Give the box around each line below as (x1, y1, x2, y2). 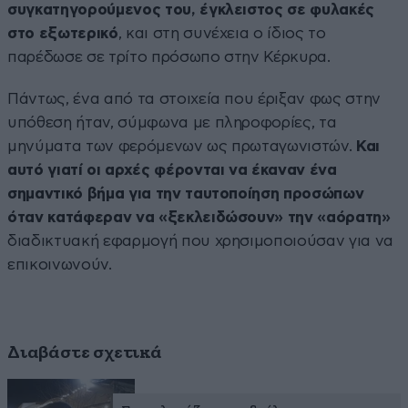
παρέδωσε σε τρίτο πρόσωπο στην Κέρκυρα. (7, 48, 331, 65)
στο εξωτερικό (7, 25, 118, 41)
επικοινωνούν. (7, 256, 112, 272)
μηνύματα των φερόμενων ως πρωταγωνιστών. (7, 138, 357, 154)
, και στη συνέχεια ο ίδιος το (117, 25, 326, 41)
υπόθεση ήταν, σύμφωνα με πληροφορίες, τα (7, 114, 337, 130)
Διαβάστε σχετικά (7, 342, 162, 362)
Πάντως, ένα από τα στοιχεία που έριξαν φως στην (7, 90, 382, 107)
